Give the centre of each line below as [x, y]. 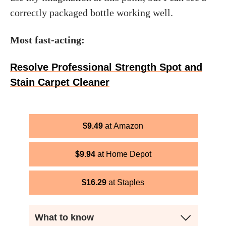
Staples [131, 182]
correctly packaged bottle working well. [92, 13]
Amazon [128, 126]
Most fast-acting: [47, 40]
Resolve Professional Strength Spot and [106, 67]
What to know [64, 217]
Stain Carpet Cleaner [60, 82]
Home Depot [128, 154]
